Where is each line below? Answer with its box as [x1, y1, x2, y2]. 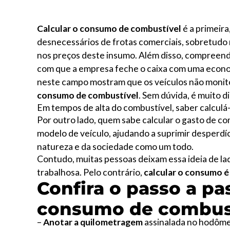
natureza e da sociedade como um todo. [37, 141, 194, 152]
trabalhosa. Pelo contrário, [37, 167, 142, 178]
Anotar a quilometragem [43, 217, 143, 227]
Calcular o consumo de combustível [37, 23, 181, 34]
